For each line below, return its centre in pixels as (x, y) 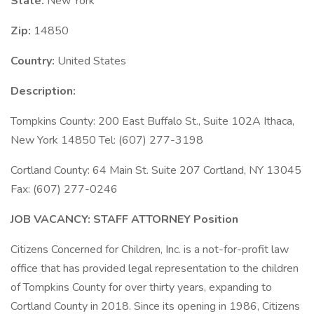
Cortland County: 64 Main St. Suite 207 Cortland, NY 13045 (156, 170)
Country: (34, 61)
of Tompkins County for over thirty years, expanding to (141, 287)
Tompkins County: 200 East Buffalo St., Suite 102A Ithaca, (152, 121)
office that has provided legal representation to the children (155, 268)
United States (92, 61)
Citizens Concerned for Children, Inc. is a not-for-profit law (150, 250)
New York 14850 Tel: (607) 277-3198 (107, 140)
